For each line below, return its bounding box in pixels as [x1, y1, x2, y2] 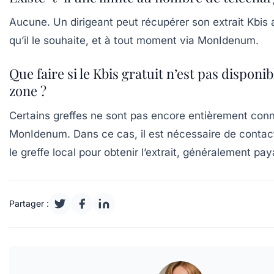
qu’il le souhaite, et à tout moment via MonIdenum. [9, 34, 259, 46]
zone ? [9, 81, 46, 100]
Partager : [9, 198, 49, 209]
